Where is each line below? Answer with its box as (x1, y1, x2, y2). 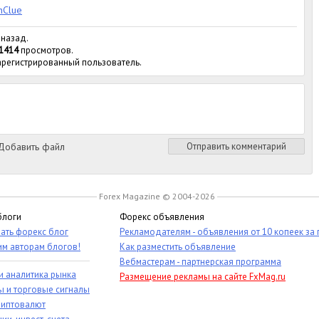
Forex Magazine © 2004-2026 (96, 191, 217, 202)
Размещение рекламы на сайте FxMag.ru (120, 271, 286, 283)
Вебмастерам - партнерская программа (120, 256, 281, 268)
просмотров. (19, 43, 73, 56)
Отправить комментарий (187, 140, 286, 152)
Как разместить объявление (120, 241, 236, 253)
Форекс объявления (120, 211, 204, 223)
